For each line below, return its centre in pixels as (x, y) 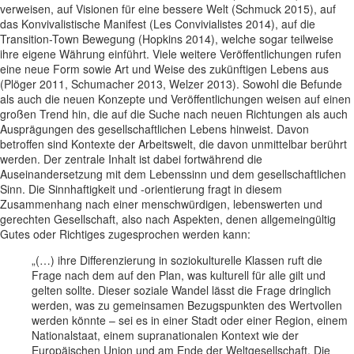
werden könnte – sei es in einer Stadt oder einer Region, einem (190, 320)
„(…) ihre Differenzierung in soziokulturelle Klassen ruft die (177, 260)
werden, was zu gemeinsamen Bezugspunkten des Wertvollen (187, 305)
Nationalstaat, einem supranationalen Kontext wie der (165, 335)
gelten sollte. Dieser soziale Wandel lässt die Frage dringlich (181, 290)
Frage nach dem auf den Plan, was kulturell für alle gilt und (179, 275)
